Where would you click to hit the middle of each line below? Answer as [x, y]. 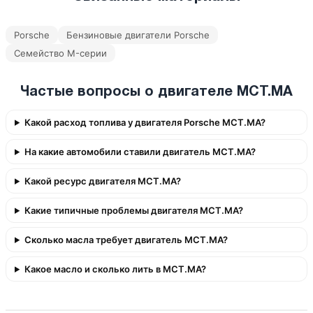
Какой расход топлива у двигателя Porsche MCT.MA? [145, 122]
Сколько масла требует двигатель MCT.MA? [126, 240]
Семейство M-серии [60, 53]
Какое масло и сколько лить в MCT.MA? [115, 269]
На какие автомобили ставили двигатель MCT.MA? [140, 152]
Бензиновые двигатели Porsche [138, 35]
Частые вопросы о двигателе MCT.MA [156, 92]
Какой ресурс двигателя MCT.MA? [102, 181]
